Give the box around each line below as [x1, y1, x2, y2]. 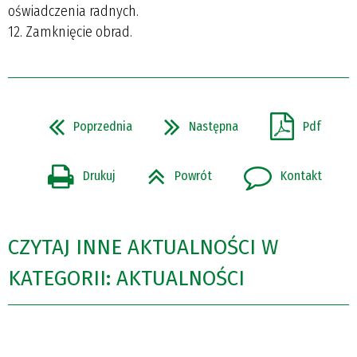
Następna [189, 118, 238, 134]
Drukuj [83, 168, 116, 184]
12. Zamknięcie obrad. [8, 22, 132, 41]
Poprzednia [73, 118, 132, 134]
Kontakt [280, 168, 322, 184]
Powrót [175, 168, 212, 184]
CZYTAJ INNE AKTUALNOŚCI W [8, 235, 278, 261]
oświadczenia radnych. [8, 2, 139, 20]
